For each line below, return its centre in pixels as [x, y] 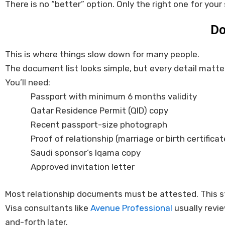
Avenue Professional [131, 208]
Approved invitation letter [83, 167]
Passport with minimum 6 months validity [114, 97]
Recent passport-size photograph [99, 125]
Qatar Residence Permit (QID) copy [99, 111]
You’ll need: [28, 83]
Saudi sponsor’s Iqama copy [86, 153]
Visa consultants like [48, 208]
